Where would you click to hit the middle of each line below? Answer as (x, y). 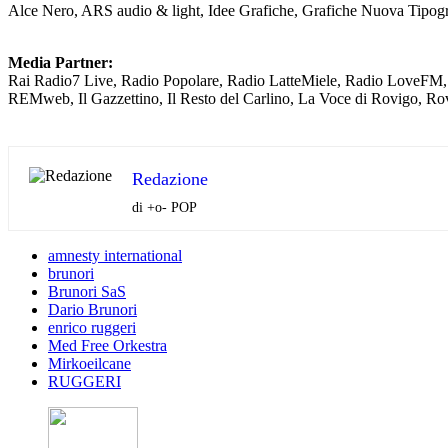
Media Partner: (60, 63)
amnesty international (115, 256)
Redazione (170, 179)
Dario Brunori (92, 310)
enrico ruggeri (92, 328)
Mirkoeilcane (89, 364)
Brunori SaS (87, 292)
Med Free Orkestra (107, 346)
